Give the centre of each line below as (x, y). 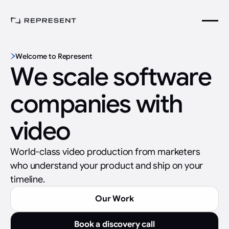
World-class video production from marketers (105, 152)
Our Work (114, 199)
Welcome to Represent (54, 56)
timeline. (28, 179)
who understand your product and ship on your (107, 165)
